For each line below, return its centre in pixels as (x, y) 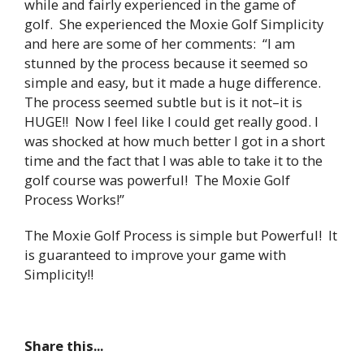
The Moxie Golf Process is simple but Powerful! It (181, 235)
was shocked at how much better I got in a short (175, 141)
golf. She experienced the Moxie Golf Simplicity (174, 24)
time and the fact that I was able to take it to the (173, 160)
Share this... (64, 345)
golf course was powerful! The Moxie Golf (157, 180)
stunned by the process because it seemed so (166, 63)
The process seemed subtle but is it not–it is (163, 102)
